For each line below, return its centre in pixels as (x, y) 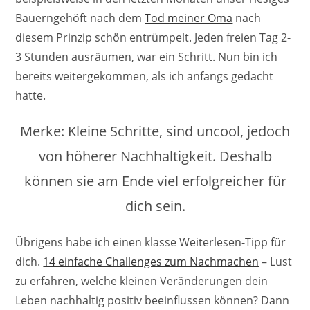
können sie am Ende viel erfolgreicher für (155, 181)
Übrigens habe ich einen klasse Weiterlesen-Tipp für (151, 243)
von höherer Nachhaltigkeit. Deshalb (155, 156)
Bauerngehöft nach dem (80, 18)
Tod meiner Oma (189, 18)
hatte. (31, 96)
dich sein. (155, 206)
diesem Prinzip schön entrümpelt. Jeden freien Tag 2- (153, 38)
